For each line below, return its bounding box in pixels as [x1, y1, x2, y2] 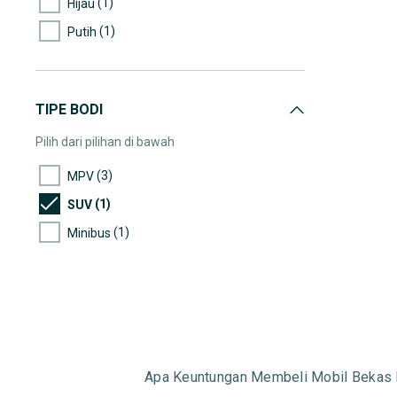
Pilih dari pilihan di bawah [35, 135, 175, 149]
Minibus [67, 225, 111, 240]
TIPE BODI [35, 101, 103, 118]
